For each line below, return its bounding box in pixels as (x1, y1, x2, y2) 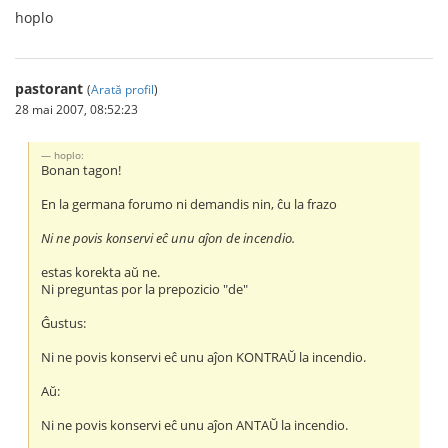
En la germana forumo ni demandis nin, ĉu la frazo (41, 195, 338, 213)
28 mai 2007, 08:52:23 (15, 101, 138, 117)
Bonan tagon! (41, 161, 122, 179)
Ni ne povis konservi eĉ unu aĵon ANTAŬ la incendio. (41, 416, 349, 434)
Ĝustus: (41, 314, 87, 332)
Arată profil (91, 81, 154, 97)
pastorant (15, 79, 83, 98)
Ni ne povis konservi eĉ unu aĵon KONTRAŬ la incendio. (41, 348, 367, 366)
